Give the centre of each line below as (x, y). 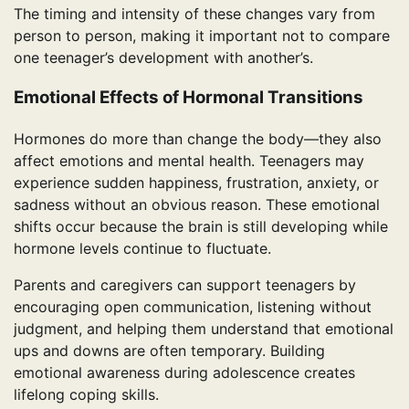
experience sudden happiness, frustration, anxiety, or (196, 182)
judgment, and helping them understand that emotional (204, 328)
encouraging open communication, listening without (193, 306)
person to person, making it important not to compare (202, 35)
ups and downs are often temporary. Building (169, 350)
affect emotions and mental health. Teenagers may (189, 160)
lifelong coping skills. (86, 394)
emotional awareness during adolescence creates (184, 372)
